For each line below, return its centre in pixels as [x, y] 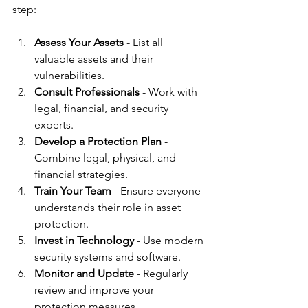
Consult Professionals [87, 91]
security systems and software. [108, 256]
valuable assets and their [95, 58]
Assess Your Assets [79, 42]
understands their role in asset [109, 207]
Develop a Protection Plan [98, 141]
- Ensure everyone [157, 190]
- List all [145, 42]
